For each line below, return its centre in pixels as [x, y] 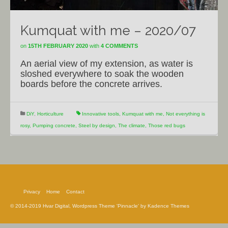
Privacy [32, 192]
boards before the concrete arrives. [91, 84]
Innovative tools [101, 114]
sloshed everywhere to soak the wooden [102, 74]
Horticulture [50, 114]
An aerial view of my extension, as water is [107, 64]
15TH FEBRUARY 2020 [58, 46]
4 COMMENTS [119, 46]
